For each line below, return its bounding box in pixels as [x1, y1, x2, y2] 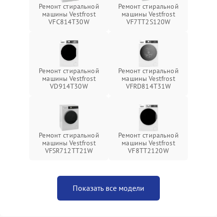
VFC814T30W [48, 17, 90, 26]
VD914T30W [50, 82, 88, 91]
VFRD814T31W [125, 82, 171, 91]
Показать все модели [73, 183, 144, 193]
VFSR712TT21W [45, 146, 93, 155]
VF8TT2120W [128, 146, 169, 155]
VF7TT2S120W [126, 17, 171, 26]
